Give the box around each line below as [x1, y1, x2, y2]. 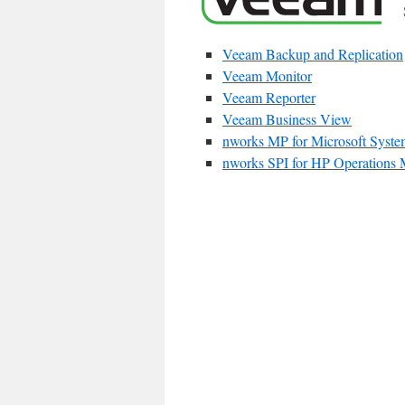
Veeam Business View [222, 109, 352, 128]
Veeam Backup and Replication [222, 44, 403, 63]
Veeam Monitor [222, 66, 312, 85]
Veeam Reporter [222, 88, 316, 107]
